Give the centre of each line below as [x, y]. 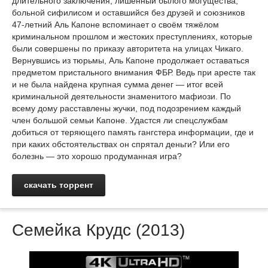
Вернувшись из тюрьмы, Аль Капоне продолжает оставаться [131, 60]
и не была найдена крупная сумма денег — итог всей [118, 84]
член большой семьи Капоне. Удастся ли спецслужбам [120, 120]
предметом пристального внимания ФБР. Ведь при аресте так [134, 72]
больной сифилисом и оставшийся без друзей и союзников [128, 13]
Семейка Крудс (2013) [98, 230]
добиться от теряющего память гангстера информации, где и [133, 132]
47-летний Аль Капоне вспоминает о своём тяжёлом [115, 25]
